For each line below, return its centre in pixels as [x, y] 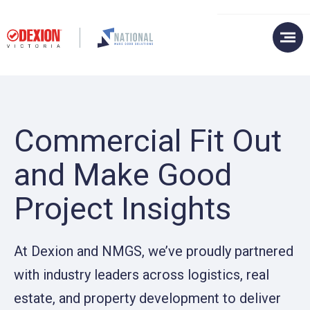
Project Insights [122, 209]
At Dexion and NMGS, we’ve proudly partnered [154, 251]
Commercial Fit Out [148, 141]
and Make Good [123, 175]
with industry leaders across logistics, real [142, 275]
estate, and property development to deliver [147, 298]
